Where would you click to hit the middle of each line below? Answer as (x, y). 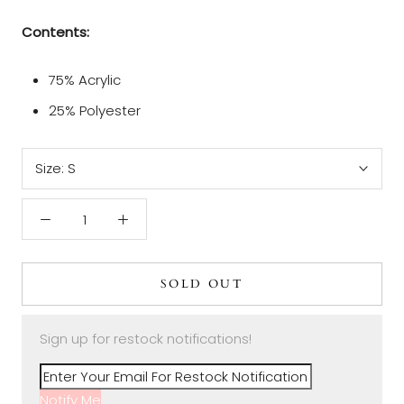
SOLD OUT (202, 285)
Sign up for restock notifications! (146, 339)
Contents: (55, 32)
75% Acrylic (85, 80)
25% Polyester (95, 111)
